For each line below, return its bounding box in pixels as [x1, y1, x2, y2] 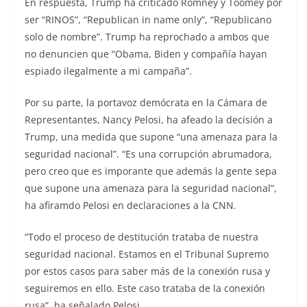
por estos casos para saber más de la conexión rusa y [25, 264, 270, 278]
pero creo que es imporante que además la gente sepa [25, 164, 277, 177]
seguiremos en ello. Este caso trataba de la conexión [25, 281, 265, 295]
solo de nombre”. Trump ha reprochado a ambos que [25, 29, 269, 43]
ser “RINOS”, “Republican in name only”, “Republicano [25, 12, 271, 26]
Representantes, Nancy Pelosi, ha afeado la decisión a [25, 112, 273, 126]
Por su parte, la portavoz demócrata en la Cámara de [25, 95, 267, 109]
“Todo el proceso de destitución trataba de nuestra [25, 230, 258, 243]
